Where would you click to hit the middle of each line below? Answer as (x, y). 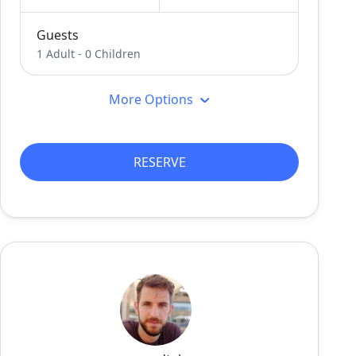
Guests (58, 35)
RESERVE (159, 163)
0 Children (113, 54)
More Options (153, 100)
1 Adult (56, 54)
